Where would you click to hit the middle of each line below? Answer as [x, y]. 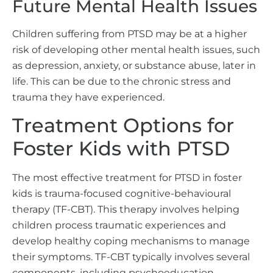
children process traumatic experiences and [119, 225]
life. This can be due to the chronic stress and [122, 81]
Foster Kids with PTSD [121, 148]
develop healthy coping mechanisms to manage [131, 241]
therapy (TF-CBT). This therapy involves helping [126, 209]
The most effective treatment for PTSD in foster [127, 177]
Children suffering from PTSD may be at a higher [129, 34]
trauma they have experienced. [88, 97]
